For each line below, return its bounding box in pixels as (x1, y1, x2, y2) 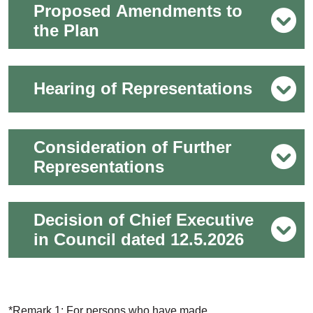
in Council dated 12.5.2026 (34, 230, 244, 249)
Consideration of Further (34, 138, 231, 156)
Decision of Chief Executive (34, 210, 254, 229)
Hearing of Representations (34, 79, 252, 99)
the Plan (34, 20, 99, 40)
